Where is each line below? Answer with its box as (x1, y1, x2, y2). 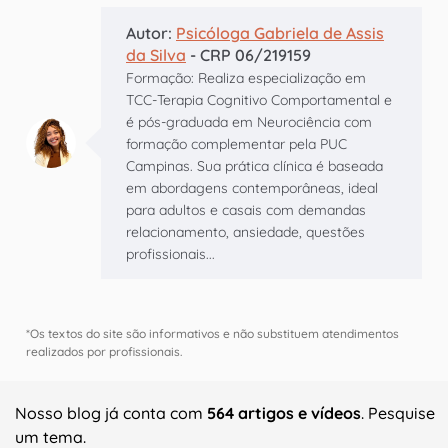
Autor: (126, 23, 176, 44)
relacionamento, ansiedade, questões (126, 223, 365, 242)
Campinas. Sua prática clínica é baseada (126, 157, 383, 176)
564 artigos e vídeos (207, 403, 361, 424)
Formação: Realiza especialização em (126, 69, 366, 88)
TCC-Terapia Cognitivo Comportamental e (126, 91, 392, 110)
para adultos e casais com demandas (126, 201, 366, 220)
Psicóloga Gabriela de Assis (176, 23, 384, 44)
